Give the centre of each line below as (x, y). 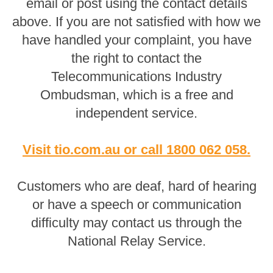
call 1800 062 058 (194, 150)
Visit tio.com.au (71, 150)
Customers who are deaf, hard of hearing (136, 186)
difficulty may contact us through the (136, 223)
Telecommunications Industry (136, 76)
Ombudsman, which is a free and (136, 95)
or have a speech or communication (136, 204)
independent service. (136, 113)
